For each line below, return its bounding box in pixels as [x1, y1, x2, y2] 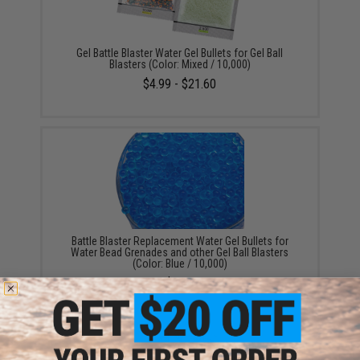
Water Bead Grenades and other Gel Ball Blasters [71, 246, 289, 259]
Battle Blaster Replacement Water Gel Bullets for [71, 235, 288, 247]
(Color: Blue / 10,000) [132, 257, 227, 270]
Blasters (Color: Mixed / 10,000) [108, 58, 251, 71]
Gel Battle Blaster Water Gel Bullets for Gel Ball [76, 47, 284, 59]
